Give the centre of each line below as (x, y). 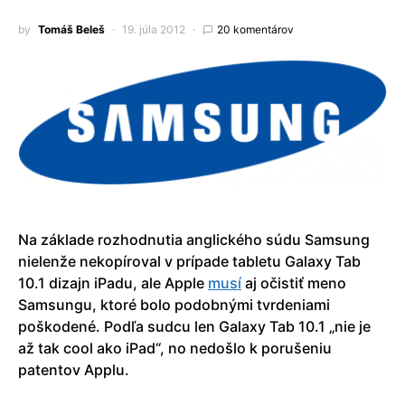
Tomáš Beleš (71, 30)
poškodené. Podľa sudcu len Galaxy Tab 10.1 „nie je (194, 326)
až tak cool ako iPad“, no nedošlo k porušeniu (175, 348)
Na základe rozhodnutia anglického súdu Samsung (194, 239)
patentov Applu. (74, 369)
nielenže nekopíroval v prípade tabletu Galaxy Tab (189, 261)
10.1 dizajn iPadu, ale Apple (113, 283)
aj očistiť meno (294, 283)
